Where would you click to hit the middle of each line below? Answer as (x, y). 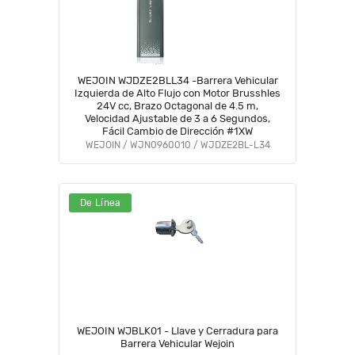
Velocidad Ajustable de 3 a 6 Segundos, (177, 118)
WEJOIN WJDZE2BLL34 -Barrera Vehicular (177, 80)
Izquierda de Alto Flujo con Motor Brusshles (177, 93)
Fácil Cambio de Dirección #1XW (177, 131)
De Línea (101, 203)
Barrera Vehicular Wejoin (177, 344)
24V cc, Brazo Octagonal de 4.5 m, (177, 106)
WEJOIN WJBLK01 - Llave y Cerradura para (177, 331)
